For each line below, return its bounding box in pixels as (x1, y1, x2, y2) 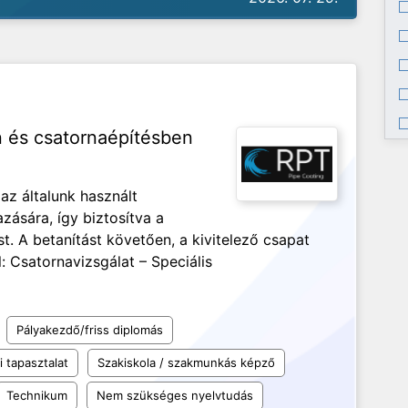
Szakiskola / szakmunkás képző (97, 355, 275, 370)
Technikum (6, 388, 67, 403)
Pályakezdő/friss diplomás (16, 322, 163, 337)
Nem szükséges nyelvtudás (97, 388, 253, 403)
